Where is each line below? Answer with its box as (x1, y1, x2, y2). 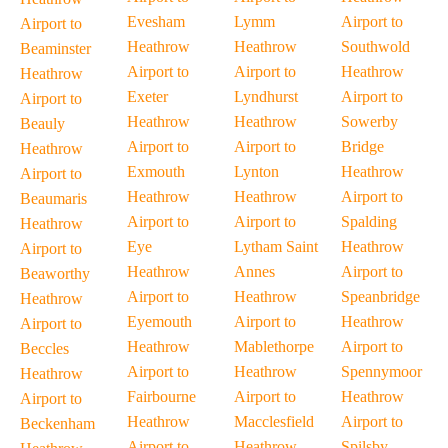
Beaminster (20, 40, 91, 57)
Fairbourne (127, 388, 196, 405)
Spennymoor (341, 363, 422, 380)
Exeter (127, 88, 168, 105)
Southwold (341, 38, 410, 55)
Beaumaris (20, 190, 87, 207)
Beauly (20, 115, 65, 132)
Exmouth (127, 163, 185, 180)
